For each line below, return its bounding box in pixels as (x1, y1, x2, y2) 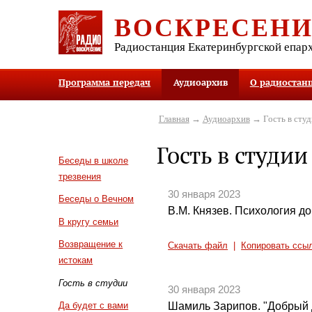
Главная (158, 113, 189, 124)
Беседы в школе (58, 155, 129, 166)
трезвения (58, 171, 102, 182)
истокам (58, 255, 93, 266)
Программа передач (58, 76, 151, 89)
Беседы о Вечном (58, 194, 134, 205)
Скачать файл (168, 240, 228, 251)
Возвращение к (58, 239, 123, 250)
